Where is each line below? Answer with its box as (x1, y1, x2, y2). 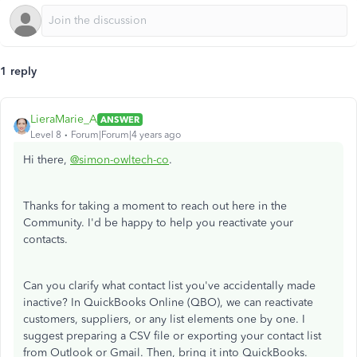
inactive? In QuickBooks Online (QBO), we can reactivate (23, 296, 313, 309)
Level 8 (30, 129, 61, 140)
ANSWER (100, 113, 139, 125)
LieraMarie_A (30, 112, 97, 126)
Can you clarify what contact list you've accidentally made (23, 279, 316, 292)
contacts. (23, 233, 68, 246)
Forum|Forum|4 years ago (71, 129, 181, 140)
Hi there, (23, 153, 70, 167)
